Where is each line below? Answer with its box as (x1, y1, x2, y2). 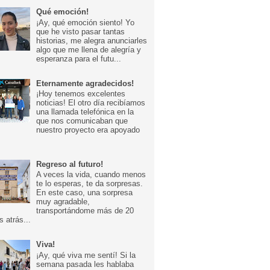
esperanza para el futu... (36, 54, 122, 63)
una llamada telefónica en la (36, 107, 134, 117)
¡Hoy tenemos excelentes (36, 89, 126, 99)
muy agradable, (36, 197, 90, 207)
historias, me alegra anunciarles (36, 36, 148, 45)
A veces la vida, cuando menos (36, 170, 146, 180)
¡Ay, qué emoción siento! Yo (36, 17, 135, 27)
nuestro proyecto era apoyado (36, 125, 140, 135)
